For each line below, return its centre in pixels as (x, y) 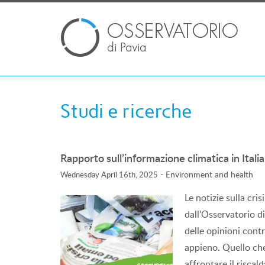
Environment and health (209, 174)
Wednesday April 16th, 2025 (109, 174)
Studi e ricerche (126, 112)
